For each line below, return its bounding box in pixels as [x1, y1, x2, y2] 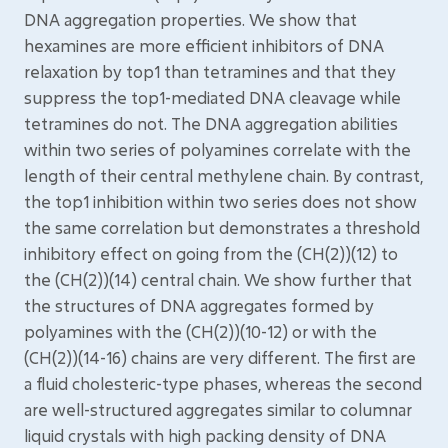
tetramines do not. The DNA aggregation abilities [24, 113, 398, 134]
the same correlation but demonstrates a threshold [24, 217, 420, 238]
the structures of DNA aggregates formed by [24, 295, 374, 316]
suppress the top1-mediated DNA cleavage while [24, 87, 401, 108]
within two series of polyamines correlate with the [24, 139, 411, 160]
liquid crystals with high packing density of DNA [24, 425, 386, 446]
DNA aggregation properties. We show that [24, 9, 357, 30]
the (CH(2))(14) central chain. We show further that [24, 269, 412, 290]
